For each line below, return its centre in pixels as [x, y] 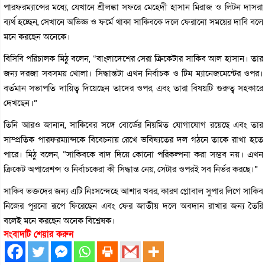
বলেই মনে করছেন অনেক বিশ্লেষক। [59, 221]
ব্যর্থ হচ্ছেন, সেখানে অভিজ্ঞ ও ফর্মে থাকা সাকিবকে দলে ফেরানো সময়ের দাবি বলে [134, 22]
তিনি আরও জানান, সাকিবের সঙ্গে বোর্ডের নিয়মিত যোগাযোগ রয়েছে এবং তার [134, 125]
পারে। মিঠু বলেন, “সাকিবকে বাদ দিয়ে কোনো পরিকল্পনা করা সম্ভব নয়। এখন [134, 154]
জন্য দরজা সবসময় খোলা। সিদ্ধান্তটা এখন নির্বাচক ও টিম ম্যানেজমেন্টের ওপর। [134, 73]
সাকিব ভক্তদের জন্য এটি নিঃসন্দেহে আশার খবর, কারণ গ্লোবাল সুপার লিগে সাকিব [134, 191]
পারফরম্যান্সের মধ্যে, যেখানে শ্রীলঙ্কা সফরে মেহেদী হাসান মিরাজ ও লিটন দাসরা [134, 7]
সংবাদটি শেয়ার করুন [38, 234]
